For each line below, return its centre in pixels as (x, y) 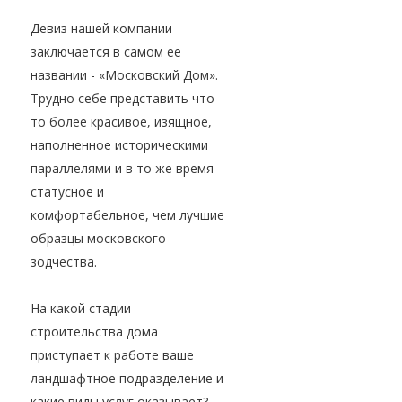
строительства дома (94, 332)
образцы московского (98, 239)
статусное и (67, 192)
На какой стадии (81, 309)
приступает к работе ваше (112, 355)
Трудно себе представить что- (125, 99)
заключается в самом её (106, 52)
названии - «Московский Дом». (124, 75)
